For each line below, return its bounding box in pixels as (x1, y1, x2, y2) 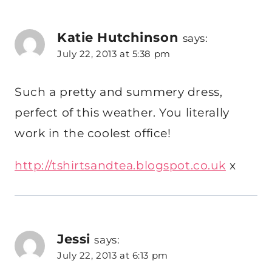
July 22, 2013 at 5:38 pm (57, 48, 171, 60)
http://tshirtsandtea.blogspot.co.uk (15, 158, 226, 172)
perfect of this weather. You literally (15, 105, 229, 120)
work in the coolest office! (15, 126, 171, 140)
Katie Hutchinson (57, 29, 179, 46)
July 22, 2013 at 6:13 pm (57, 249, 168, 261)
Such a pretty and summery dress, (15, 84, 223, 99)
